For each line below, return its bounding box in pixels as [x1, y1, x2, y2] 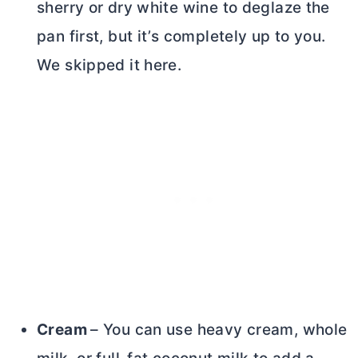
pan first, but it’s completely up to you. [37, 26, 326, 46]
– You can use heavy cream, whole [90, 320, 348, 339]
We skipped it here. [37, 55, 182, 74]
